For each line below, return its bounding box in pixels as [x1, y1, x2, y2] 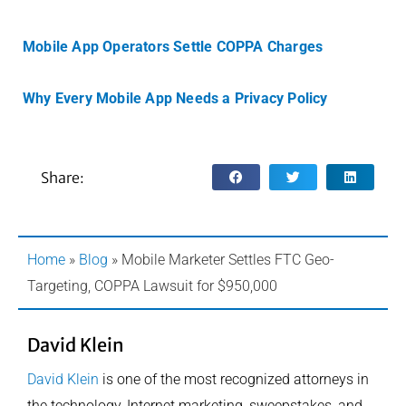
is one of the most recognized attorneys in [99, 371, 369, 389]
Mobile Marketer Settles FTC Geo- [121, 251, 334, 269]
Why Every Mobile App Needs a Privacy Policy [23, 90, 328, 107]
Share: [41, 168, 84, 187]
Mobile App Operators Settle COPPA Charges [23, 38, 324, 55]
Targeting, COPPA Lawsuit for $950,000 [27, 277, 277, 295]
